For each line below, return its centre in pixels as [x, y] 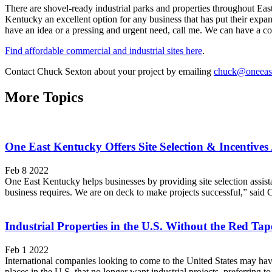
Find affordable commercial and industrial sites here [104, 51]
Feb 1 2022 [27, 250]
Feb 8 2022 [27, 170]
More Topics [44, 97]
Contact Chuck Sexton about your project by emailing [109, 72]
